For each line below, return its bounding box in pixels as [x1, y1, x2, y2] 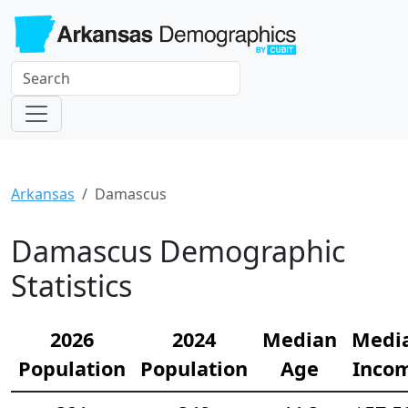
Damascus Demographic [11, 230, 345, 270]
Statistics [11, 265, 132, 305]
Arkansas [11, 183, 75, 204]
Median [262, 325, 337, 352]
